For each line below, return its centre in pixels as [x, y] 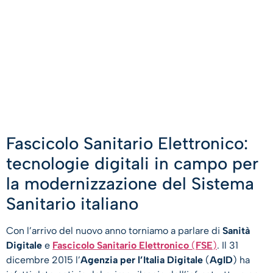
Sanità [236, 231]
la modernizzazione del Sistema [130, 184]
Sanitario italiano [72, 204]
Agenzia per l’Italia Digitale [143, 260]
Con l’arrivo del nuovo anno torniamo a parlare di [114, 231]
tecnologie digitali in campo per [132, 164]
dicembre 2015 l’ [43, 260]
